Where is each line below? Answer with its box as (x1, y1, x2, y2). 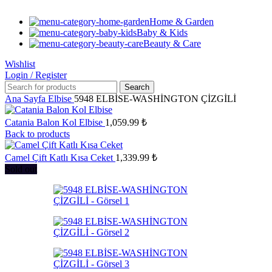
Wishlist (5, 59, 35, 70)
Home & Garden (149, 16, 214, 27)
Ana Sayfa (5, 93, 48, 104)
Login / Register (5, 70, 67, 81)
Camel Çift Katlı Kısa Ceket (5, 152, 115, 163)
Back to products (5, 129, 70, 140)
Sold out (5, 164, 37, 175)
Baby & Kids (137, 27, 188, 38)
